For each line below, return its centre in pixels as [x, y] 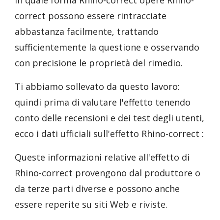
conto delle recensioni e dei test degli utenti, [110, 118]
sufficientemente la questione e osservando [107, 47]
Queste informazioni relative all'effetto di [102, 157]
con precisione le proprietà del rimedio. [99, 63]
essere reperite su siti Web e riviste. [91, 204]
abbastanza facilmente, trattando [87, 31]
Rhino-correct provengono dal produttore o [108, 173]
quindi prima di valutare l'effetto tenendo [103, 102]
